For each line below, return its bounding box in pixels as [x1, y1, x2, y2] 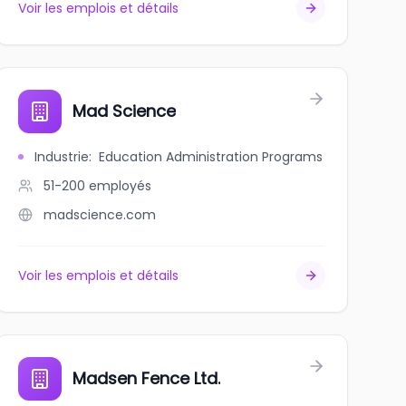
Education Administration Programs [98, 148, 323, 166]
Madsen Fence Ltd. [72, 367, 220, 390]
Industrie [34, 148, 89, 166]
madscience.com [43, 206, 156, 224]
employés [88, 177, 151, 195]
